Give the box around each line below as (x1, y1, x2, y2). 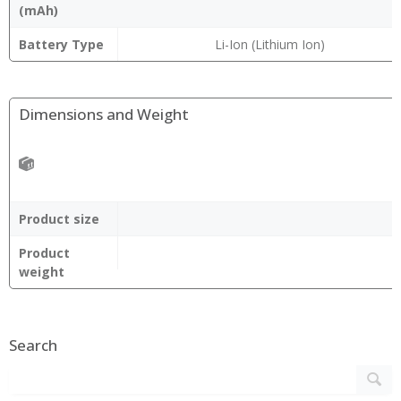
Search (9, 335, 57, 355)
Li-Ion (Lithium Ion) (214, 36, 325, 53)
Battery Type (19, 36, 104, 53)
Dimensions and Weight (19, 104, 189, 124)
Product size (19, 210, 99, 227)
